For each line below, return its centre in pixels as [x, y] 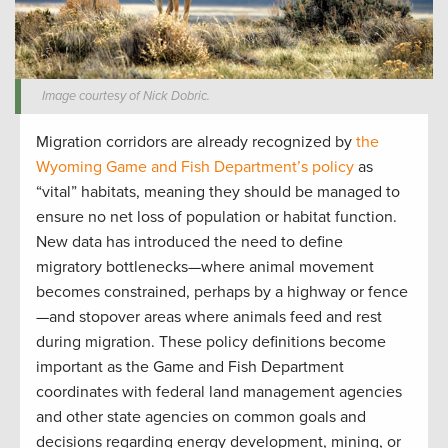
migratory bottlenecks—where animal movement [205, 267]
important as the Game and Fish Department [190, 367]
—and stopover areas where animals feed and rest [209, 317]
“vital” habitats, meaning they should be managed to [218, 192]
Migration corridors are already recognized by [196, 142]
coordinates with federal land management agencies [219, 392]
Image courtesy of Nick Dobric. [126, 96]
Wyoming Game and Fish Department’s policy [195, 167]
